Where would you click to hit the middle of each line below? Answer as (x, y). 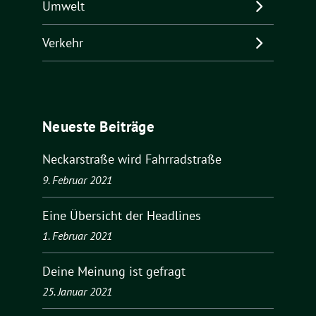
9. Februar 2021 (77, 180)
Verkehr (63, 42)
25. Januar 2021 (77, 291)
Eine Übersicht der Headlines (122, 215)
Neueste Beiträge (98, 127)
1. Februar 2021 (77, 235)
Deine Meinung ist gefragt (114, 271)
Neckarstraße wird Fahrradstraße (132, 159)
